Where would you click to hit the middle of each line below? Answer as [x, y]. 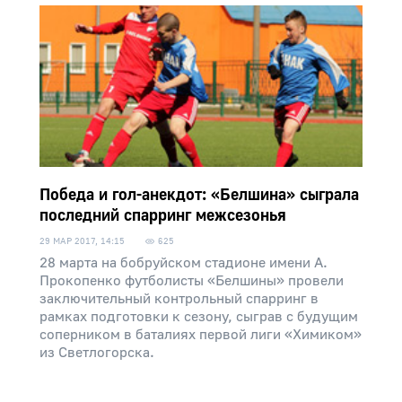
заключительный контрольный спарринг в [179, 299]
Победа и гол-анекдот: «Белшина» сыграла [199, 195]
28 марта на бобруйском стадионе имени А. [184, 263]
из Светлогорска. [97, 353]
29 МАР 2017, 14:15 [82, 241]
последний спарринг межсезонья [163, 216]
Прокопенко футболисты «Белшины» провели [192, 281]
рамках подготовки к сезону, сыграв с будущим [199, 317]
